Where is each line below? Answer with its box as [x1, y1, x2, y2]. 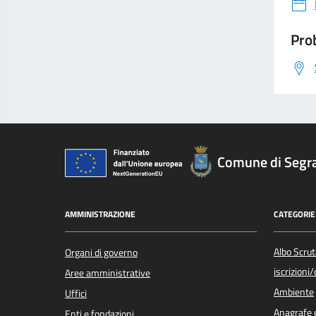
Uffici [65, 285, 87, 301]
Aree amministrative [65, 265, 150, 281]
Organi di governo [65, 244, 138, 260]
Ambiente [274, 284, 314, 300]
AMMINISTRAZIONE [65, 207, 135, 221]
